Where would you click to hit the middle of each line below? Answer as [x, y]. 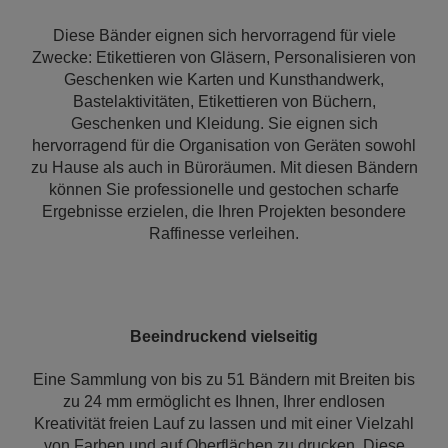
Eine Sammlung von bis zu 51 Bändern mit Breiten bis [224, 379]
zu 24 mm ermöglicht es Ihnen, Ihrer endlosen [224, 401]
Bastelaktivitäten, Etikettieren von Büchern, [224, 101]
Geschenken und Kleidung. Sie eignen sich [224, 123]
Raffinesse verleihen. [224, 233]
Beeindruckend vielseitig [224, 336]
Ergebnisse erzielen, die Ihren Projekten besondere [224, 211]
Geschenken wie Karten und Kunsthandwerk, [224, 79]
